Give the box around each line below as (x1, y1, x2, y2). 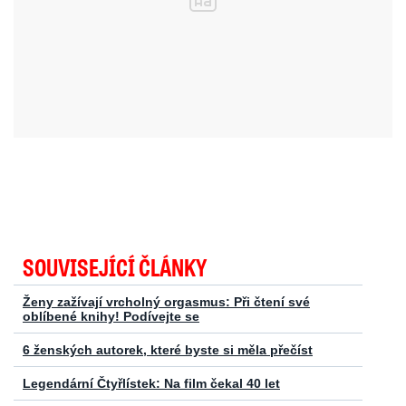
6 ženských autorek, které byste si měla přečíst (23, 343, 313, 357)
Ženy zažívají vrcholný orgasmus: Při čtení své (23, 295, 310, 309)
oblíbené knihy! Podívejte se (23, 309, 199, 324)
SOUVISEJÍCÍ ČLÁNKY (23, 252, 207, 283)
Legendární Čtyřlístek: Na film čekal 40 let (23, 376, 280, 391)
